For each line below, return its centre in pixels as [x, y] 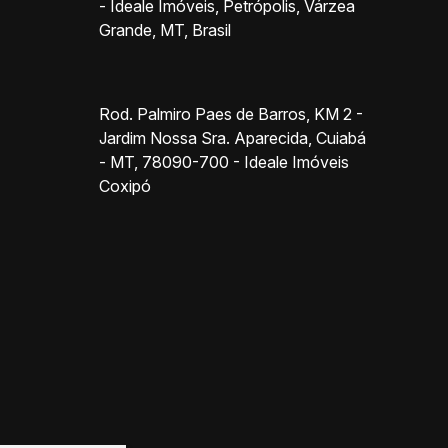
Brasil [211, 30]
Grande [125, 30]
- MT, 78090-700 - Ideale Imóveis [223, 162]
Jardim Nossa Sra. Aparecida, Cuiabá [232, 138]
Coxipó [126, 186]
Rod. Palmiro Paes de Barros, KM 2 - [230, 114]
